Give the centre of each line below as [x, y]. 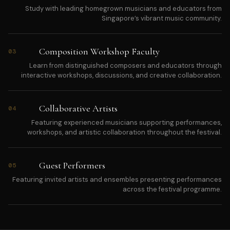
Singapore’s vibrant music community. [162, 18]
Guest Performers [72, 166]
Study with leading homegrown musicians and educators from [123, 9]
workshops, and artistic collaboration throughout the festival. [124, 132]
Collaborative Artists [78, 109]
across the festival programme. [172, 189]
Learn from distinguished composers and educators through [126, 66]
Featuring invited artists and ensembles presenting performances [117, 180]
